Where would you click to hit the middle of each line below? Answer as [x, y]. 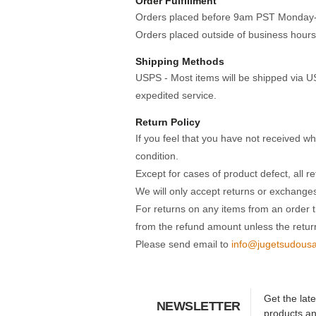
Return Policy [168, 122]
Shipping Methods [180, 61]
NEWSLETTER [199, 306]
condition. [157, 156]
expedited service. [176, 95]
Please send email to [183, 244]
